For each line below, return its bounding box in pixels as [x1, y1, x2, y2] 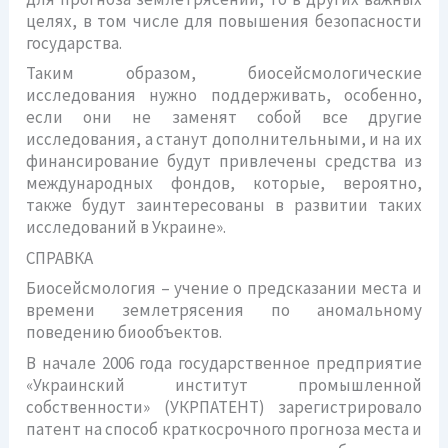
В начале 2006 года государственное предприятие [26, 351, 422, 374]
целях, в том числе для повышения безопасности [26, 9, 422, 32]
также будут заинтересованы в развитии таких [26, 194, 422, 216]
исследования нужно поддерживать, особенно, [26, 84, 422, 106]
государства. [26, 31, 123, 54]
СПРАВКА [26, 246, 94, 269]
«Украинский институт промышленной [26, 373, 422, 396]
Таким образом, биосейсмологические [26, 62, 422, 84]
